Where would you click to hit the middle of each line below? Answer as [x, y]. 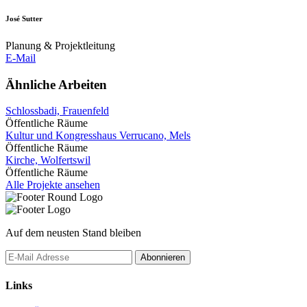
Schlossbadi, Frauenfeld [57, 111]
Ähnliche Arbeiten [56, 84]
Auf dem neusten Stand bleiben [73, 233]
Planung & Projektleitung [60, 45]
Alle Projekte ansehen [53, 185]
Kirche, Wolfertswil [48, 160]
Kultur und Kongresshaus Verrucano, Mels [98, 136]
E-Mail [21, 58]
